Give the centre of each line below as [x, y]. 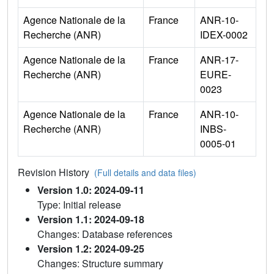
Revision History [56, 172]
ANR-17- [219, 59]
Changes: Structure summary [100, 263]
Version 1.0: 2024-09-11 [91, 190]
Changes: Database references [105, 234]
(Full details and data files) [145, 172]
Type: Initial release [79, 204]
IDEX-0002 [224, 34]
